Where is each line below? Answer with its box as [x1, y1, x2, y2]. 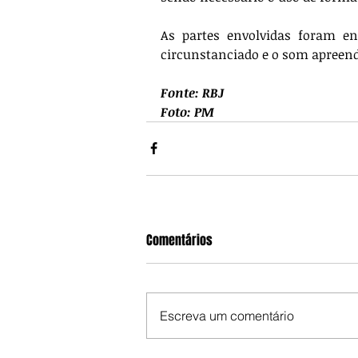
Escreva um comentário [160, 307, 294, 324]
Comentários [146, 230, 213, 249]
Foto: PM [161, 102, 214, 121]
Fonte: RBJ [161, 83, 224, 101]
